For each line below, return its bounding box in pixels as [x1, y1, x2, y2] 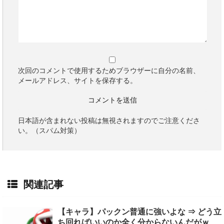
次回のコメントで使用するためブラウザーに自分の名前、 [18, 66, 200, 75]
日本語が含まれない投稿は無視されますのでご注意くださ [18, 116, 200, 125]
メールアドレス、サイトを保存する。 [18, 76, 137, 85]
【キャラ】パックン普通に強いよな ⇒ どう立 [57, 207, 221, 216]
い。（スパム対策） [18, 126, 81, 135]
